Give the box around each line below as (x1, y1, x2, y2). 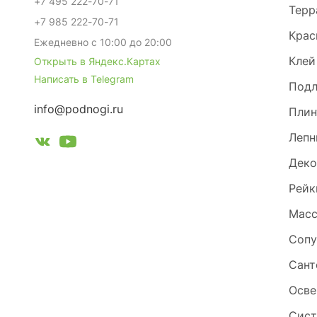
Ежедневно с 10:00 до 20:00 (34, 36, 172, 48)
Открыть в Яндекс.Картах (34, 55, 161, 67)
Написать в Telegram (34, 73, 134, 85)
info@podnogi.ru (34, 102, 123, 116)
